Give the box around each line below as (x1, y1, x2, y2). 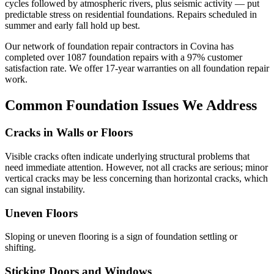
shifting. (5, 242, 36, 253)
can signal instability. (5, 183, 85, 194)
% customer (197, 52, 242, 63)
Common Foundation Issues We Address (5, 97, 257, 114)
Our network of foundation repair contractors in (5, 41, 190, 52)
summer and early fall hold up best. (5, 20, 140, 31)
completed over (5, 52, 67, 63)
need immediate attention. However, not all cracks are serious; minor (5, 161, 268, 172)
